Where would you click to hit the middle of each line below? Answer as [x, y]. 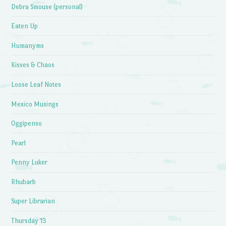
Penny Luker [30, 162]
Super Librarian [33, 201]
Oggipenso [27, 124]
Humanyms [28, 45]
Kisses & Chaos [33, 65]
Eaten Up [25, 26]
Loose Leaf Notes [36, 84]
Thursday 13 [29, 221]
